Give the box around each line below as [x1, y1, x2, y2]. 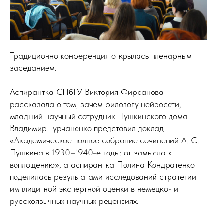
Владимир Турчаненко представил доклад [10, 123, 164, 134]
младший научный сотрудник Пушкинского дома [10, 111, 187, 122]
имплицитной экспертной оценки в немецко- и [10, 184, 178, 194]
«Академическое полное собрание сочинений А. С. [10, 135, 199, 146]
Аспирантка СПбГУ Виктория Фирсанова [10, 87, 164, 97]
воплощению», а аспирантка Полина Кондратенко [10, 159, 195, 170]
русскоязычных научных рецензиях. [10, 196, 139, 206]
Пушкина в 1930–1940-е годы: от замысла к [10, 147, 172, 158]
